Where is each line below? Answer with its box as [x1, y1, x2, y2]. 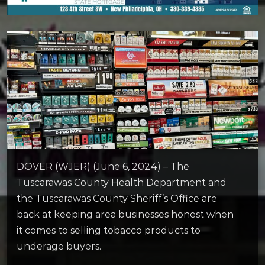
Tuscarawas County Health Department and [17, 177, 227, 189]
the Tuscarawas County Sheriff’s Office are [17, 193, 217, 205]
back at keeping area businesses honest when [17, 209, 234, 221]
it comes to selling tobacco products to [17, 225, 201, 237]
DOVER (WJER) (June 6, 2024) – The [17, 161, 189, 173]
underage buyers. [17, 241, 101, 253]
